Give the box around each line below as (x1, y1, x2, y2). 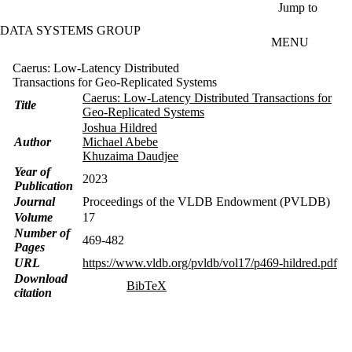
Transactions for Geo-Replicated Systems (13, 75, 217, 89)
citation (14, 285, 52, 299)
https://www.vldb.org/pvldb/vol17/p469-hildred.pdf (82, 255, 337, 269)
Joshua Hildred (82, 120, 157, 134)
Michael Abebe (82, 134, 158, 148)
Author (14, 134, 51, 148)
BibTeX (126, 278, 167, 292)
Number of (14, 225, 70, 240)
